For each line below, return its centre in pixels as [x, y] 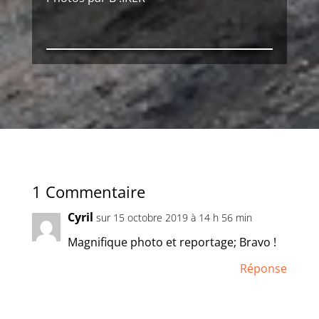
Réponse [264, 268]
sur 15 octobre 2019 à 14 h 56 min [174, 218]
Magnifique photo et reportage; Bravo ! [172, 242]
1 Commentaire [88, 192]
